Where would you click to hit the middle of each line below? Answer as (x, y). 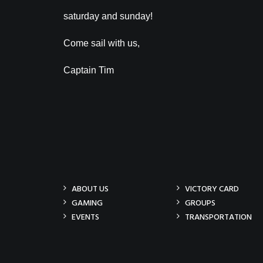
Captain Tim (89, 70)
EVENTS (85, 218)
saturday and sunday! (108, 16)
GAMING (87, 203)
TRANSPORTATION (218, 218)
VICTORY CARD (212, 189)
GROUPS (200, 203)
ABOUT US (90, 189)
